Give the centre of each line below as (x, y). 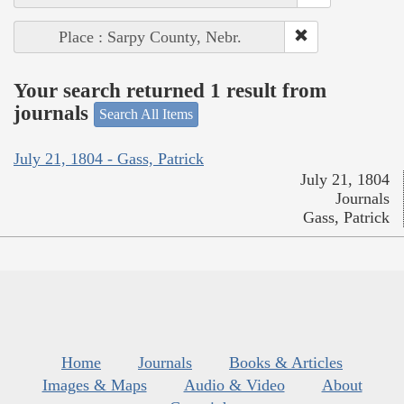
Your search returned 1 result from (170, 90)
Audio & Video (234, 385)
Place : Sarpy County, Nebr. (150, 37)
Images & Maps (94, 385)
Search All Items (146, 115)
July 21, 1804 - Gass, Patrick (109, 158)
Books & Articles (286, 362)
